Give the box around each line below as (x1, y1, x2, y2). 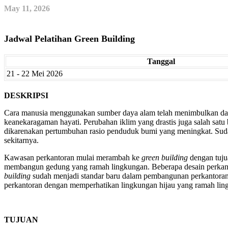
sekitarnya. (4, 135, 39, 145)
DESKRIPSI (4, 91, 48, 100)
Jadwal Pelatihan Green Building (4, 33, 135, 44)
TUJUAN (4, 215, 38, 224)
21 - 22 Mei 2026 (7, 69, 63, 78)
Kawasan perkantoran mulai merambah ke (4, 153, 141, 162)
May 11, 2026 (4, 4, 50, 13)
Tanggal (147, 56, 175, 66)
